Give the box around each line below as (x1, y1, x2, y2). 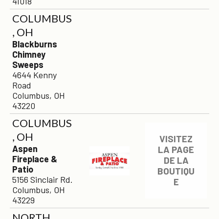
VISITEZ (159, 133, 193, 145)
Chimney (12, 49, 45, 60)
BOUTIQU (157, 165, 195, 177)
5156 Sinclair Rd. (12, 174, 73, 185)
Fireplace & (12, 153, 57, 164)
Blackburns (12, 39, 57, 49)
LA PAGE (158, 144, 194, 155)
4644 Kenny (12, 69, 57, 80)
